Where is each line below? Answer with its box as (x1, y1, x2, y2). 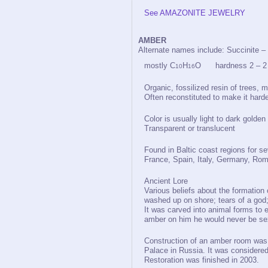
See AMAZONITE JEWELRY (144, 8, 245, 17)
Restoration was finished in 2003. (144, 255, 259, 264)
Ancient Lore (144, 176, 188, 185)
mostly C (144, 61, 175, 70)
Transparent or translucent (144, 124, 235, 133)
